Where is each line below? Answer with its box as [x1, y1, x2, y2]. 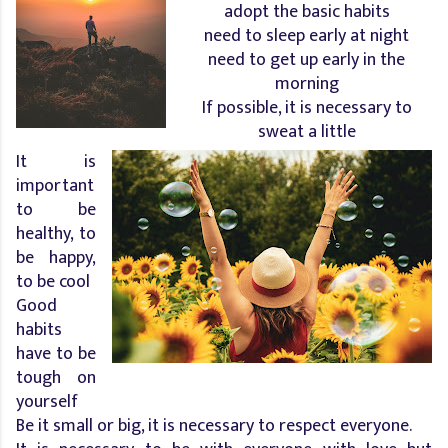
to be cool [16, 266, 90, 297]
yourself [16, 386, 78, 417]
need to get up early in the [208, 44, 405, 75]
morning [274, 68, 339, 99]
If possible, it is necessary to [201, 92, 412, 123]
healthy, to [16, 218, 96, 249]
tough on [16, 362, 96, 393]
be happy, [16, 242, 96, 273]
